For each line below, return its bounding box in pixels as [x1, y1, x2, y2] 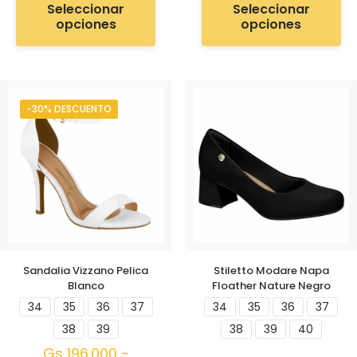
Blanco [67, 278, 104, 294]
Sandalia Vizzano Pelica [23, 263, 149, 279]
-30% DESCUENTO [26, 102, 112, 116]
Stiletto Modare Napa [213, 263, 329, 279]
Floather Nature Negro [211, 278, 331, 294]
